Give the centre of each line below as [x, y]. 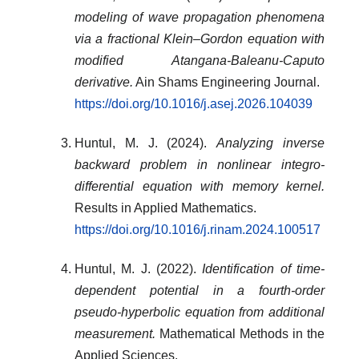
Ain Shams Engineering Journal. [226, 82]
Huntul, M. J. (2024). [146, 143]
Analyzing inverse [271, 143]
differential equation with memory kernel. [200, 186]
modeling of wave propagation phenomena [200, 17]
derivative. [104, 82]
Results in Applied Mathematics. [165, 208]
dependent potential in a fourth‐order [200, 290]
